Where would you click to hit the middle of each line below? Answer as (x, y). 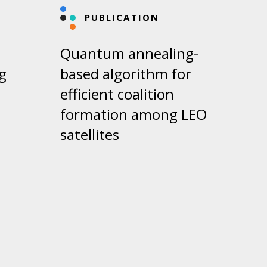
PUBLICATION (122, 18)
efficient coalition (117, 94)
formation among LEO (133, 114)
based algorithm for (125, 74)
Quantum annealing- (129, 54)
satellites (89, 135)
